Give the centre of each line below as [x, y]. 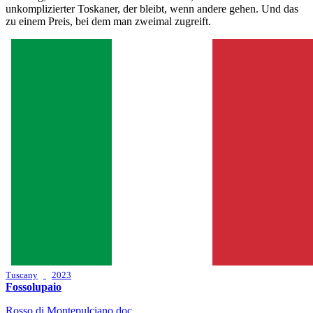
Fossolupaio [34, 286]
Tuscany [22, 275]
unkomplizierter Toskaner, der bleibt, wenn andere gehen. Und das [152, 8]
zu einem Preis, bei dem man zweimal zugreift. [108, 21]
